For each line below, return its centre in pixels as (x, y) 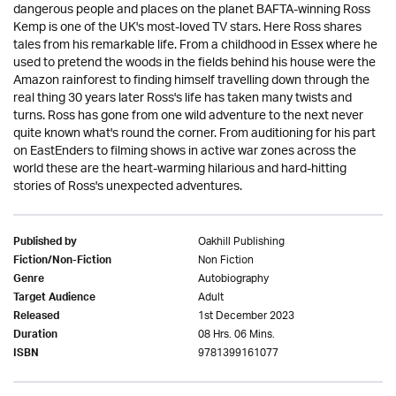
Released (36, 317)
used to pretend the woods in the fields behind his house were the (194, 63)
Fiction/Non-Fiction (62, 262)
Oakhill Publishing (241, 242)
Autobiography (233, 279)
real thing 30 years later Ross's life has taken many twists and (183, 99)
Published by (45, 243)
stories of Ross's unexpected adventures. (128, 187)
